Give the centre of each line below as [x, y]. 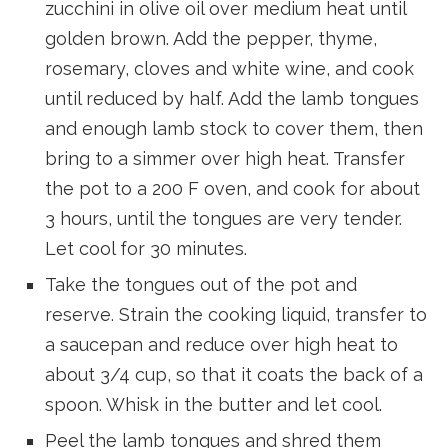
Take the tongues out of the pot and [201, 285]
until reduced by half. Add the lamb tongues [232, 99]
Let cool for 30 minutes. [146, 249]
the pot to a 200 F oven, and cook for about [232, 189]
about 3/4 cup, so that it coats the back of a [234, 375]
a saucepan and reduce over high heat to [221, 345]
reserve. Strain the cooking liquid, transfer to [236, 315]
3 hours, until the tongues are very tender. [223, 219]
